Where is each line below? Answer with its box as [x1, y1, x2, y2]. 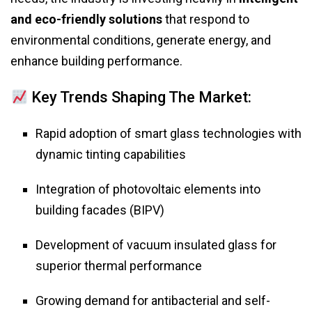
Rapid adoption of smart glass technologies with [36, 126, 302, 141]
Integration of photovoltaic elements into [36, 182, 260, 197]
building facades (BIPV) [36, 203, 164, 218]
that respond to [162, 12, 249, 27]
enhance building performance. [10, 54, 182, 69]
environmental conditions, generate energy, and [10, 33, 271, 48]
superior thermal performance [36, 258, 202, 274]
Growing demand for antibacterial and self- [36, 293, 270, 309]
